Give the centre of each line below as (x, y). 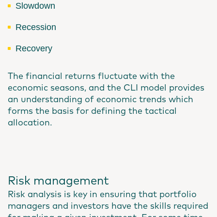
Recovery (34, 48)
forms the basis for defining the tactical (92, 111)
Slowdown (35, 6)
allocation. (30, 123)
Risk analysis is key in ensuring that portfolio (102, 195)
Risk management (58, 181)
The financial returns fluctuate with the (91, 77)
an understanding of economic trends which (101, 100)
